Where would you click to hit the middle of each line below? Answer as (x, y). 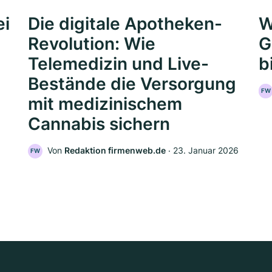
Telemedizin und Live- (118, 64)
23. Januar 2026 (206, 151)
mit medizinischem (105, 104)
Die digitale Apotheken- (125, 24)
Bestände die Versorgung (132, 84)
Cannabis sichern (99, 124)
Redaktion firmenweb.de (115, 151)
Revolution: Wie (92, 44)
